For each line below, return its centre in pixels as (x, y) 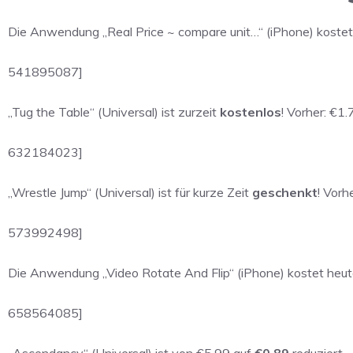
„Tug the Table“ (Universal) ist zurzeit (114, 111)
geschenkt (285, 192)
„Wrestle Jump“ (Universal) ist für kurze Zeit (130, 192)
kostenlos (251, 111)
